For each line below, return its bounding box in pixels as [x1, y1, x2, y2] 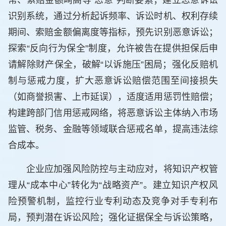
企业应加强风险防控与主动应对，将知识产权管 [26, 163, 218, 174]
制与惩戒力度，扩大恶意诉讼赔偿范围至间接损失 [8, 76, 218, 86]
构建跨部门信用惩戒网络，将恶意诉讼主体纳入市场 [8, 108, 218, 119]
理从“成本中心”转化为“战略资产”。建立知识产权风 [8, 180, 218, 190]
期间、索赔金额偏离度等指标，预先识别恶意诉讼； [8, 27, 218, 38]
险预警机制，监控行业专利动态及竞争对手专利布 [8, 196, 218, 206]
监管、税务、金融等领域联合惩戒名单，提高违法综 [8, 124, 218, 135]
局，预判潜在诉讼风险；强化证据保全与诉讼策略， [8, 212, 218, 222]
